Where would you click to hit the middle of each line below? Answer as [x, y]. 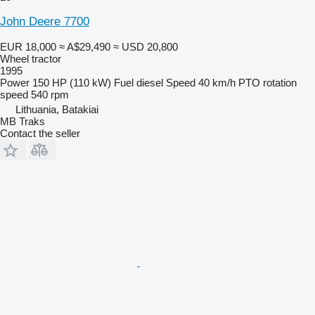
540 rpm [50, 94]
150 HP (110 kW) [72, 82]
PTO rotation [268, 82]
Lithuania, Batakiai [57, 109]
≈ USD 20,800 [146, 46]
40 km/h [217, 82]
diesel [150, 82]
